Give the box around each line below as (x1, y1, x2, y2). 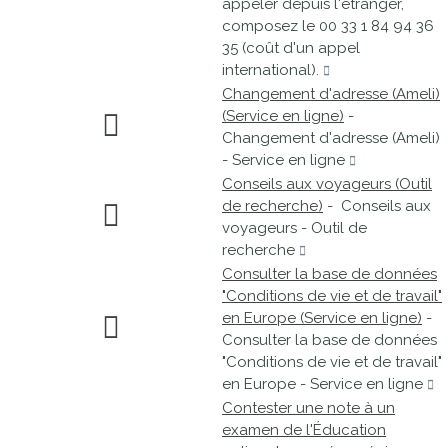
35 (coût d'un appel (222, 39, 360, 57)
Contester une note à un (222, 399, 395, 417)
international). (222, 61, 323, 79)
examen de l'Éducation (222, 421, 386, 439)
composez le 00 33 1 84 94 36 (222, 17, 434, 35)
